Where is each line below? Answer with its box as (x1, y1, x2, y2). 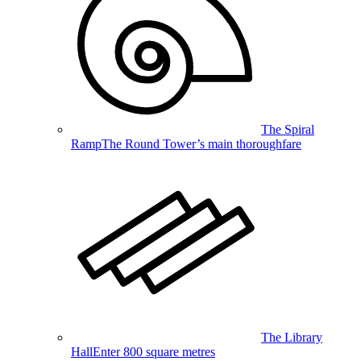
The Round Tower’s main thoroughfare (102, 137, 301, 151)
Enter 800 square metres (93, 345, 215, 359)
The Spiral (261, 122, 314, 137)
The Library (261, 330, 322, 345)
